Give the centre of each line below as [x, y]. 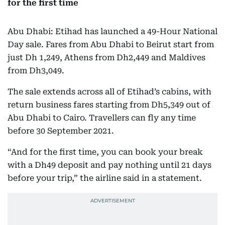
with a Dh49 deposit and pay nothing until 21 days [109, 165]
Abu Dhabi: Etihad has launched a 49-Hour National [113, 31]
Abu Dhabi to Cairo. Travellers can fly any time [102, 118]
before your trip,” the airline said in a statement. [105, 178]
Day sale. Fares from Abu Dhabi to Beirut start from [111, 44]
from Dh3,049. [36, 71]
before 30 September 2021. [61, 131]
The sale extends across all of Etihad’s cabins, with [109, 92]
